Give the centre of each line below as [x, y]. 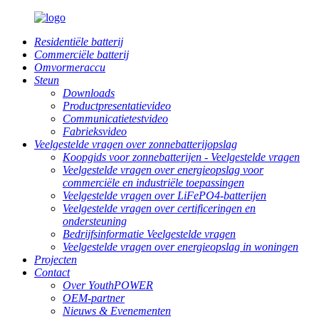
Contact [52, 272]
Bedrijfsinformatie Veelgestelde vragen [149, 234]
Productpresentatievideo [117, 106]
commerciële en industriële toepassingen [153, 183]
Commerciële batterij [82, 54]
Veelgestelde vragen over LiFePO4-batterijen [164, 195]
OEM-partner [94, 298]
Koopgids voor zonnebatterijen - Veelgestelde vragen [181, 157]
